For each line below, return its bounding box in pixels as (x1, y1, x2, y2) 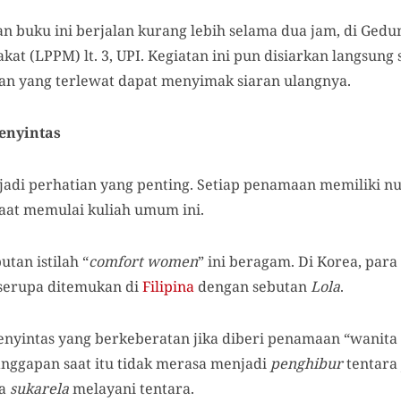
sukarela (10, 379, 69, 399)
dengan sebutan (194, 277, 311, 297)
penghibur (270, 354, 346, 374)
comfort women (89, 252, 198, 272)
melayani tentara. (69, 379, 194, 399)
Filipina (142, 277, 194, 297)
